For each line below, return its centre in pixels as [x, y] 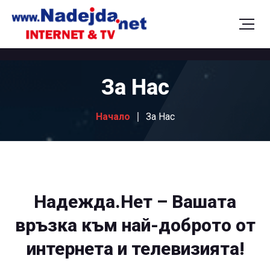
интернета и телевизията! [135, 249]
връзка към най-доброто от [135, 225]
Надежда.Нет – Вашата [135, 202]
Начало [113, 117]
